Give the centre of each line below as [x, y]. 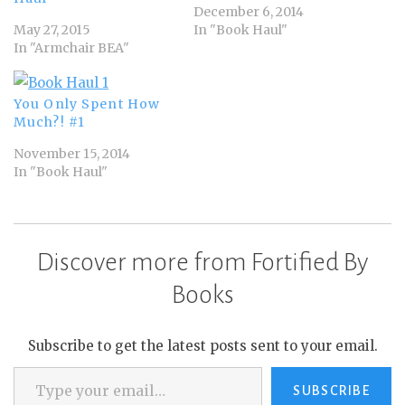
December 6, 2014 [249, 12]
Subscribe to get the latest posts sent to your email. [202, 346]
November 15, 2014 [72, 154]
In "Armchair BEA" [71, 48]
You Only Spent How [87, 104]
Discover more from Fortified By [202, 263]
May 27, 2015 [52, 30]
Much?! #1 [50, 122]
